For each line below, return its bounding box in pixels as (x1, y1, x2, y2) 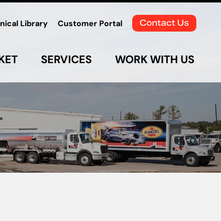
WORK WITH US (115, 52, 194, 66)
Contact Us (140, 18, 189, 28)
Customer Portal (58, 18, 122, 29)
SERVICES (41, 52, 92, 66)
